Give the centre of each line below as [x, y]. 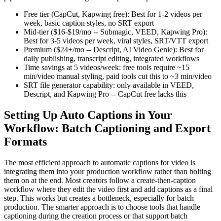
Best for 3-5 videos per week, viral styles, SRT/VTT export [116, 40]
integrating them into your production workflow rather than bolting [108, 171]
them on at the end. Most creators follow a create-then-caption [100, 180]
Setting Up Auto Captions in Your [88, 115]
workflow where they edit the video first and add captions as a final [108, 189]
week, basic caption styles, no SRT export [89, 23]
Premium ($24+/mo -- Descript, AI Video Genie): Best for [114, 49]
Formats [25, 141]
